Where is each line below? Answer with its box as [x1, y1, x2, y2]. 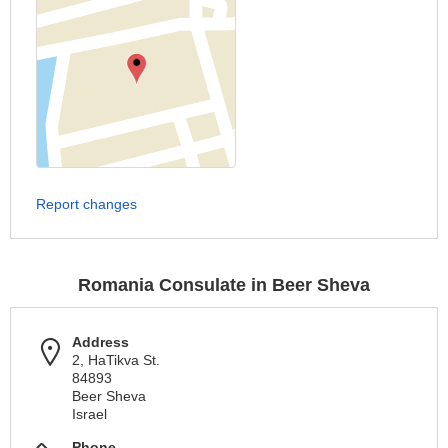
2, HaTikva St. [72, 352, 160, 368]
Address [72, 334, 129, 350]
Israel [72, 406, 107, 422]
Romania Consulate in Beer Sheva [78, 275, 370, 295]
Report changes [36, 196, 137, 212]
